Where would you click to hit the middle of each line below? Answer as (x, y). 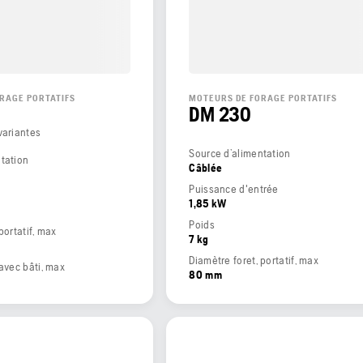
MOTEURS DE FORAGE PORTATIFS (263, 98)
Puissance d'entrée (234, 189)
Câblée (206, 168)
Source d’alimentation (240, 154)
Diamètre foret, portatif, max (254, 261)
